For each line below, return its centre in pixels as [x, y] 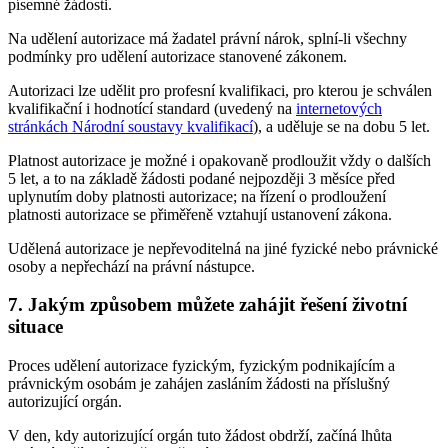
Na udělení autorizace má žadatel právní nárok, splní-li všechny [207, 38]
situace [35, 327]
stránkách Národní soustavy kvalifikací [130, 126]
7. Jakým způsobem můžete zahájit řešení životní [207, 305]
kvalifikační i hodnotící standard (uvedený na [152, 108]
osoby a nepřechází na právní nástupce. [131, 266]
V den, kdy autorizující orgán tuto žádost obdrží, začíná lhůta [200, 436]
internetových [339, 108]
